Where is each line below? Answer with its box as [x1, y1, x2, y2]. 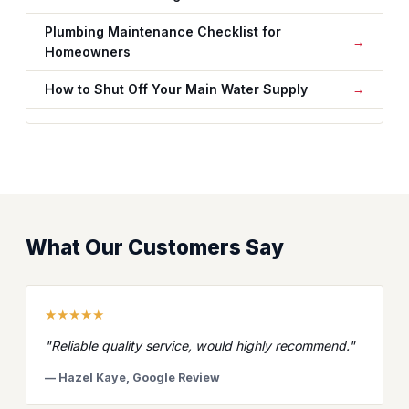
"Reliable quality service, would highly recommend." [45, 338, 355, 353]
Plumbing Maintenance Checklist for [45, 24, 281, 39]
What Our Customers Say [26, 235, 284, 259]
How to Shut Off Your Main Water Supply [45, 81, 308, 97]
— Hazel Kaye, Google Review [45, 371, 220, 384]
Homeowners [45, 44, 131, 59]
